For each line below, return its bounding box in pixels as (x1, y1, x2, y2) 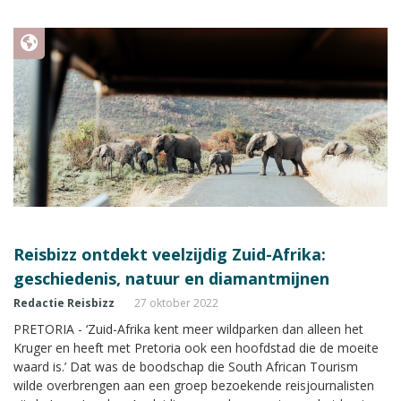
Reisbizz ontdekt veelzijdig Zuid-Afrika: (13, 243, 326, 265)
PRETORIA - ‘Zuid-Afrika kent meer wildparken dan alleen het (13, 320, 363, 337)
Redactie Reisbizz (13, 294, 115, 311)
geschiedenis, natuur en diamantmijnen (13, 267, 329, 289)
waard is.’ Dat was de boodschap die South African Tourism (13, 357, 358, 375)
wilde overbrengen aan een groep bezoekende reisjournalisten (13, 376, 374, 394)
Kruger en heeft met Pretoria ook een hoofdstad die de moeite (13, 338, 379, 356)
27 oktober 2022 (134, 294, 218, 311)
